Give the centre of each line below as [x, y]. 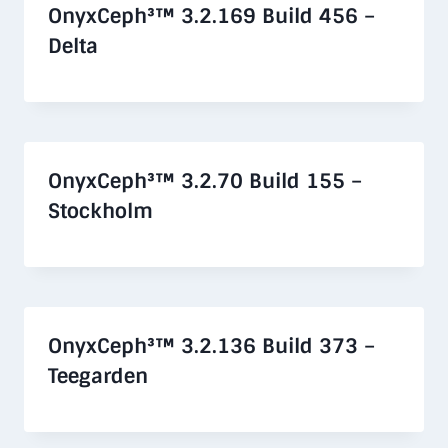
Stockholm [100, 210]
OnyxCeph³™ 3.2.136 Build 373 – [211, 345]
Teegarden [98, 375]
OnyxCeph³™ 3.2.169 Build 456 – [211, 15]
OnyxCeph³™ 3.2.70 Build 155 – [205, 180]
